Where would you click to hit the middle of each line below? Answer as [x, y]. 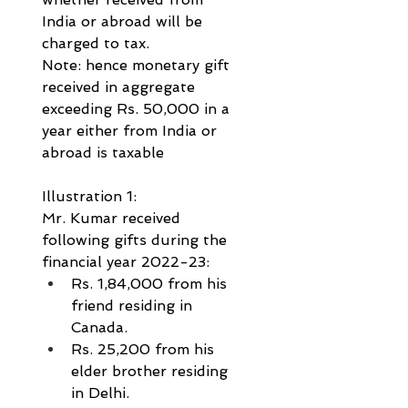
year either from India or [132, 131]
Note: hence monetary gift [138, 66]
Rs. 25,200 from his [145, 350]
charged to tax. [96, 44]
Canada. [124, 328]
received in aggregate [121, 87]
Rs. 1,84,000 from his [151, 284]
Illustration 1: [89, 197]
